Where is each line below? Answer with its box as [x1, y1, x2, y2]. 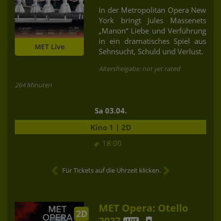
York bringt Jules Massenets [99, 15, 206, 25]
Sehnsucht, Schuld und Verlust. [99, 46, 203, 56]
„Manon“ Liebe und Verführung [99, 25, 206, 36]
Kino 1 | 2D [90, 122, 131, 132]
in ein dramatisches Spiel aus [99, 36, 206, 46]
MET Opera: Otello [99, 201, 188, 215]
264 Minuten [15, 80, 52, 89]
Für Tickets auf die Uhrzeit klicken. [62, 165, 161, 175]
